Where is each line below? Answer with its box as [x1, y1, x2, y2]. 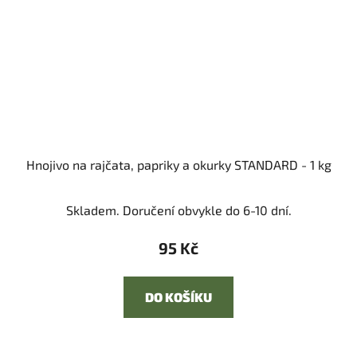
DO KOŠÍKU [145, 289, 212, 305]
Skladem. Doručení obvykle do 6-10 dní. [65, 202, 292, 218]
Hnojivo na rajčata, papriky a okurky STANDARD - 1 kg [25, 157, 331, 173]
